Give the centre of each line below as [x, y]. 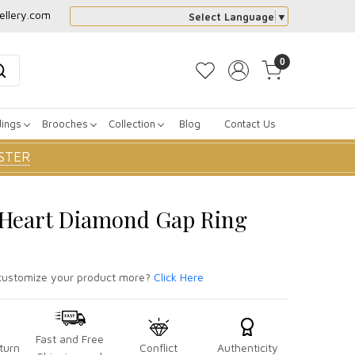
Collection [132, 123]
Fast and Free [70, 338]
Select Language [231, 17]
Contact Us [250, 123]
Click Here [178, 277]
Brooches [65, 123]
